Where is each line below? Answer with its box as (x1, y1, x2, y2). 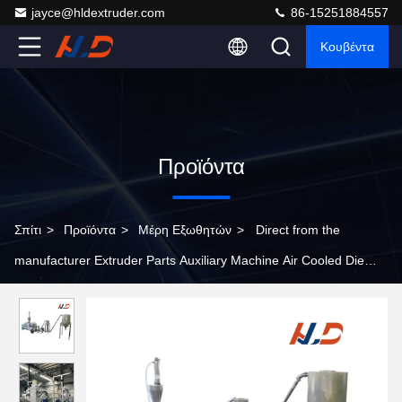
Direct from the (256, 223, 340, 237)
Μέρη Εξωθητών (138, 223, 232, 237)
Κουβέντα (320, 39, 374, 54)
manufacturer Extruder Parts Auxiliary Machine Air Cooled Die (14, 253, 364, 267)
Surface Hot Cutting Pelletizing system (14, 284, 231, 298)
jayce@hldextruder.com (31, 5, 165, 20)
